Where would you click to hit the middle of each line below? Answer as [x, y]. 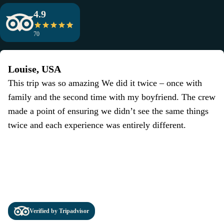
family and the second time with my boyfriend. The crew [112, 97]
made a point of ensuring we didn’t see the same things [108, 111]
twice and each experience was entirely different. [97, 125]
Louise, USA [34, 69]
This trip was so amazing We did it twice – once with [105, 83]
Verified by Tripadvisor [59, 211]
